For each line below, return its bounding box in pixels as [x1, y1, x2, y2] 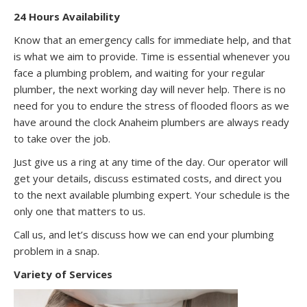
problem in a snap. [14, 243, 102, 258]
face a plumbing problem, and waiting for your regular [14, 65, 265, 79]
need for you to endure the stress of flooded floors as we [14, 98, 289, 112]
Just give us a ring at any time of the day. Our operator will [14, 154, 288, 169]
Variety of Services [14, 267, 112, 281]
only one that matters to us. [14, 204, 148, 218]
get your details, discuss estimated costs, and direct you [14, 171, 282, 185]
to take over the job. [14, 131, 113, 145]
